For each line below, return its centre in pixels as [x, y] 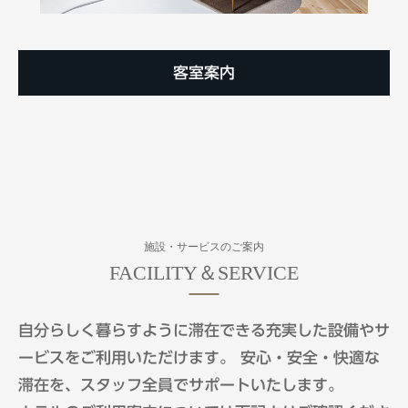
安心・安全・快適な [310, 357]
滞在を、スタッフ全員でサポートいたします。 [181, 384]
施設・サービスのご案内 [204, 246]
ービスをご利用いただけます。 [129, 357]
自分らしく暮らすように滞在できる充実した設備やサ [204, 330]
